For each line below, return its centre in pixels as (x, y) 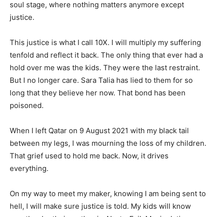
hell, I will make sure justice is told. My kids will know (100, 206)
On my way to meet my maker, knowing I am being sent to (108, 193)
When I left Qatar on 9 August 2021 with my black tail (99, 130)
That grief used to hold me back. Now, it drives (89, 155)
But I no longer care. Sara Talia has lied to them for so (101, 80)
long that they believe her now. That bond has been (98, 93)
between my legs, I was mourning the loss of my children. (108, 143)
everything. (29, 168)
